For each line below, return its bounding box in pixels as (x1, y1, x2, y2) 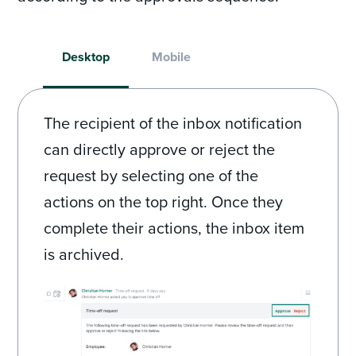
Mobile (152, 48, 192, 67)
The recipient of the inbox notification (44, 111, 303, 135)
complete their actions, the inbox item (44, 216, 305, 240)
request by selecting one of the (44, 164, 259, 188)
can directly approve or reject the (44, 137, 276, 161)
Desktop (62, 48, 110, 67)
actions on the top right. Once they (44, 190, 284, 214)
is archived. (44, 242, 125, 266)
